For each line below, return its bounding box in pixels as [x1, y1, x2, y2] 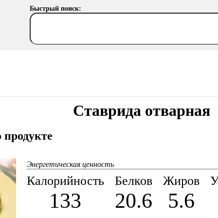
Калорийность [26, 173, 104, 188]
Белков [114, 173, 152, 188]
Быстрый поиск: [30, 5, 81, 12]
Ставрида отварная [73, 102, 211, 119]
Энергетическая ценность [26, 160, 114, 168]
